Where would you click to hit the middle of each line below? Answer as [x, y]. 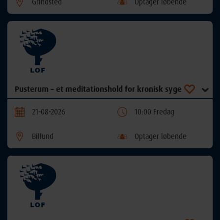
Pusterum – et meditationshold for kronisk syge [98, 89]
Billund [43, 136]
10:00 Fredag [154, 111]
